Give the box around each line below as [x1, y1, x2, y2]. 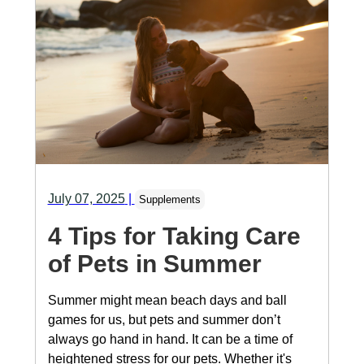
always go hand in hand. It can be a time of [47, 332, 292, 347]
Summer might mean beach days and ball [47, 293, 287, 308]
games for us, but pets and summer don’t [47, 313, 280, 327]
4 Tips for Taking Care [47, 223, 301, 250]
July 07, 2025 [47, 192, 125, 206]
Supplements [138, 193, 201, 206]
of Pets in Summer [47, 250, 262, 278]
